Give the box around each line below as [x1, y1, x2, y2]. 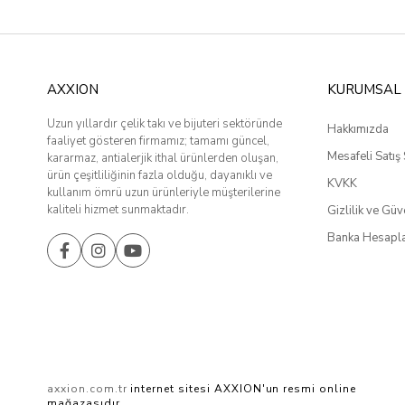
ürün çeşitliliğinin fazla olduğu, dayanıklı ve [47, 167, 272, 184]
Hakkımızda [327, 121, 389, 138]
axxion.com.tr [47, 381, 127, 397]
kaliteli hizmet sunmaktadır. [47, 202, 189, 219]
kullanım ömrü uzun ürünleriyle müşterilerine [47, 184, 280, 202]
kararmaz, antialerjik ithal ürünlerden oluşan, [47, 150, 278, 167]
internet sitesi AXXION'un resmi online [127, 381, 356, 397]
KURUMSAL [327, 80, 401, 99]
